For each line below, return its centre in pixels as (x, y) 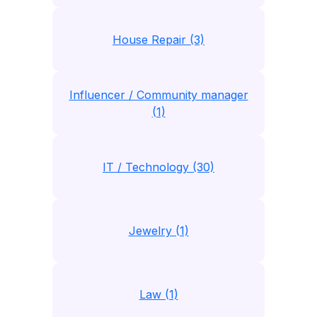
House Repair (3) (158, 40)
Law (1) (158, 294)
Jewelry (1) (158, 231)
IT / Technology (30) (158, 167)
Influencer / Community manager (158, 95)
